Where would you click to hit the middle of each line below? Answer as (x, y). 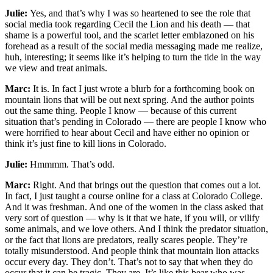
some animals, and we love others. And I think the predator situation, (136, 229)
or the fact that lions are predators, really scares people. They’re (126, 239)
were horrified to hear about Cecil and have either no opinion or (127, 132)
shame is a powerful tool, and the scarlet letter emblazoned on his (129, 35)
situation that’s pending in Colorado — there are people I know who (136, 121)
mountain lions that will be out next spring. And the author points (129, 99)
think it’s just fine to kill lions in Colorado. (86, 143)
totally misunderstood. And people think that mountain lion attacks (132, 250)
